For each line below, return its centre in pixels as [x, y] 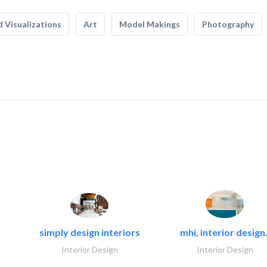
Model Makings [150, 24]
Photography [228, 24]
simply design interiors [89, 232]
